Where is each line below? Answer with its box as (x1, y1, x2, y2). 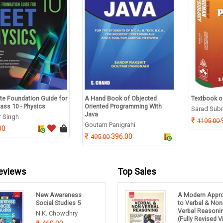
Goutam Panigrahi (85, 121, 135, 129)
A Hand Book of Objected (85, 95, 157, 103)
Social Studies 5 (36, 199, 81, 207)
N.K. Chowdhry (36, 210, 78, 218)
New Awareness (36, 191, 82, 199)
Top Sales (117, 166, 156, 177)
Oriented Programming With (85, 103, 162, 111)
